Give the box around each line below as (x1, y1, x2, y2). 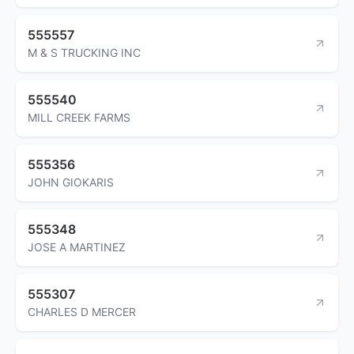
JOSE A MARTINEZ (28, 239, 126, 254)
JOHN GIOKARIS (28, 175, 114, 189)
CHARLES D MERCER (28, 304, 136, 318)
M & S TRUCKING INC (28, 45, 141, 59)
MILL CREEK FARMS (28, 110, 130, 124)
